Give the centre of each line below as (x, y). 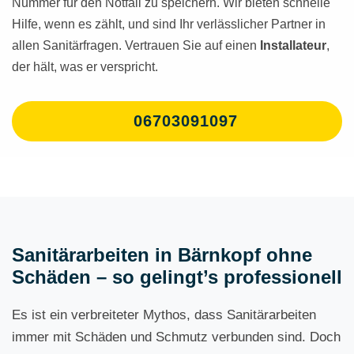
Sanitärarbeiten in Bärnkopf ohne (162, 255)
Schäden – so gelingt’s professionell (177, 277)
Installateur (293, 45)
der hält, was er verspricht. (85, 67)
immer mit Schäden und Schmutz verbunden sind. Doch (176, 337)
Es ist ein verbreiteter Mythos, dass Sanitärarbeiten (164, 315)
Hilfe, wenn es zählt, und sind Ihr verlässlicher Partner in (169, 24)
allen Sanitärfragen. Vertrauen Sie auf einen (136, 45)
